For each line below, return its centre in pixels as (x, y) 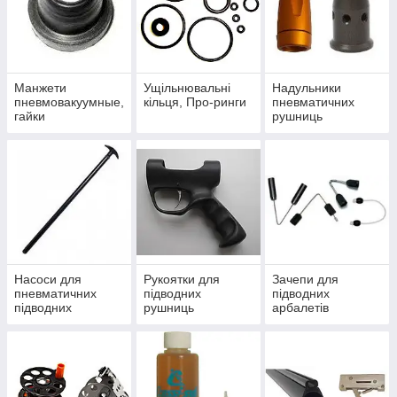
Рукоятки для (181, 280)
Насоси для (48, 280)
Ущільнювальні (187, 88)
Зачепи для (306, 280)
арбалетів (301, 308)
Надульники (307, 88)
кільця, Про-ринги (195, 102)
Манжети (40, 88)
